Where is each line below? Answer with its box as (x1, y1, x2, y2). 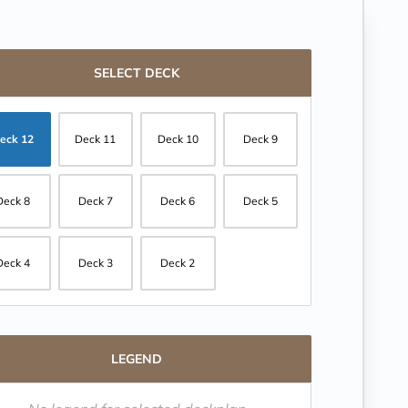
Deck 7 (77, 194, 113, 208)
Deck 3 (77, 256, 113, 270)
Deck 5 (242, 194, 278, 208)
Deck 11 (75, 132, 117, 146)
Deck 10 (157, 132, 199, 146)
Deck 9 (242, 132, 278, 146)
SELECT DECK (94, 65, 179, 81)
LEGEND (111, 351, 162, 367)
